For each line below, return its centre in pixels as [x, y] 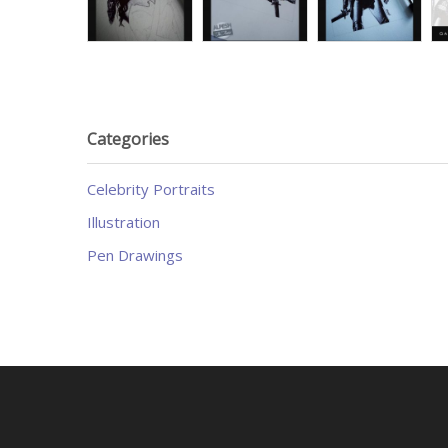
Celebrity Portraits [151, 188]
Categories [128, 138]
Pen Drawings [135, 254]
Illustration [123, 221]
